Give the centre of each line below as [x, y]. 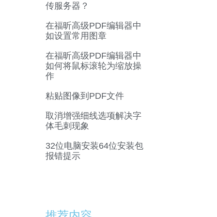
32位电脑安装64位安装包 [94, 146]
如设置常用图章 [76, 36]
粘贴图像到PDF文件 [85, 96]
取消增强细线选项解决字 [93, 116]
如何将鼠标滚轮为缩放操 [93, 66]
